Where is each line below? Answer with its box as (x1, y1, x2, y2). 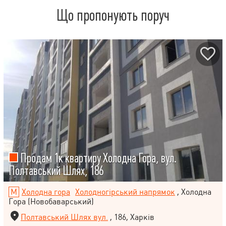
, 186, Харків (108, 212, 154, 222)
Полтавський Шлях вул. (21, 212, 108, 222)
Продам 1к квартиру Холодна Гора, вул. (18, 151, 177, 165)
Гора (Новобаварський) (9, 196, 94, 206)
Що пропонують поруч (56, 7, 169, 25)
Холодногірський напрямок (75, 187, 175, 197)
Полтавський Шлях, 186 (9, 163, 103, 178)
